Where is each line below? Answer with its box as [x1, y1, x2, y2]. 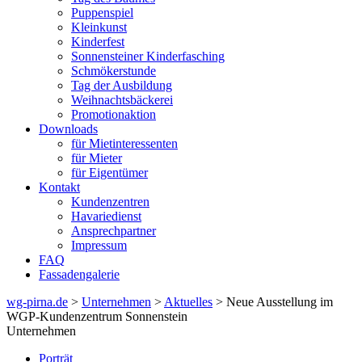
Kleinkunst [71, 19, 127, 34]
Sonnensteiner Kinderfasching [71, 48, 225, 63]
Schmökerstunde [71, 63, 156, 78]
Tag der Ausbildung [71, 78, 172, 92]
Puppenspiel [71, 5, 133, 19]
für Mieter [71, 150, 122, 165]
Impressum [71, 238, 127, 252]
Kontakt [39, 179, 80, 194]
